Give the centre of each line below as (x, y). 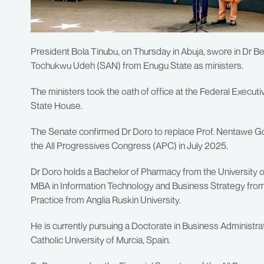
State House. (57, 106)
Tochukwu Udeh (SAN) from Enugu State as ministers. (137, 66)
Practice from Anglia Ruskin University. (106, 200)
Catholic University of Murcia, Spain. (100, 240)
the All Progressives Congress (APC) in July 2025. (129, 146)
